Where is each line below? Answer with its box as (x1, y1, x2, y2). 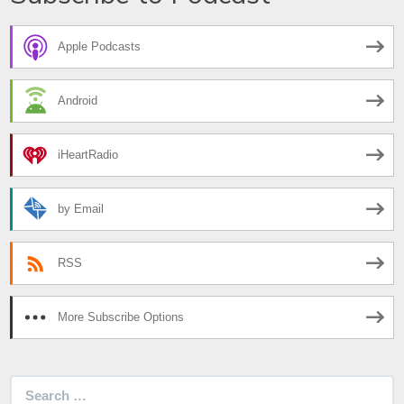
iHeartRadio (58, 148, 118, 162)
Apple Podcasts (58, 40, 141, 54)
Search (9, 376, 58, 392)
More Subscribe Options (58, 310, 184, 325)
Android (58, 94, 97, 108)
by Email (58, 202, 104, 216)
